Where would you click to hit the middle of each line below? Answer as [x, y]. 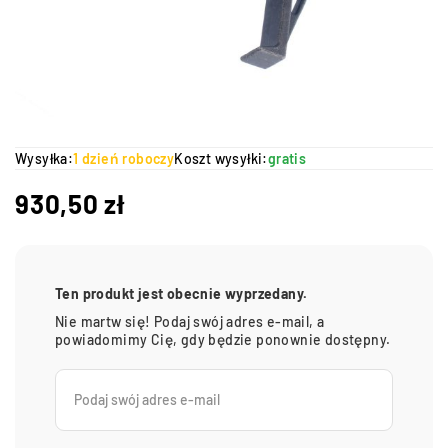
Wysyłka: [44, 158]
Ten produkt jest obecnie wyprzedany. [181, 293]
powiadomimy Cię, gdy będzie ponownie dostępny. [223, 339]
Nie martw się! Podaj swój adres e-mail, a [190, 321]
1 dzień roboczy [124, 158]
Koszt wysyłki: [221, 158]
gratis [287, 158]
